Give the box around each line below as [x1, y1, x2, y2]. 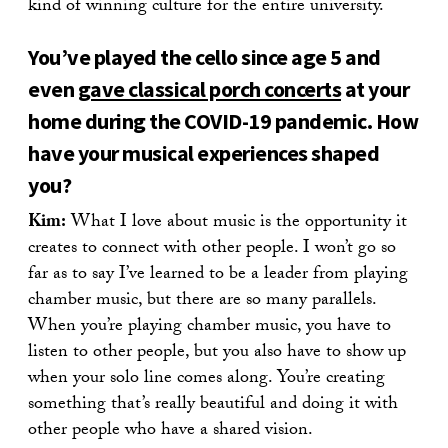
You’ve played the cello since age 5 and [28, 42, 381, 71]
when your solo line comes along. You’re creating [28, 363, 385, 395]
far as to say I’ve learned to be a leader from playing [28, 259, 408, 291]
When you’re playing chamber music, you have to [28, 311, 391, 343]
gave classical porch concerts [77, 74, 341, 103]
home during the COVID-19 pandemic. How [28, 106, 418, 135]
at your [341, 74, 409, 103]
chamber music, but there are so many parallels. [28, 285, 376, 317]
